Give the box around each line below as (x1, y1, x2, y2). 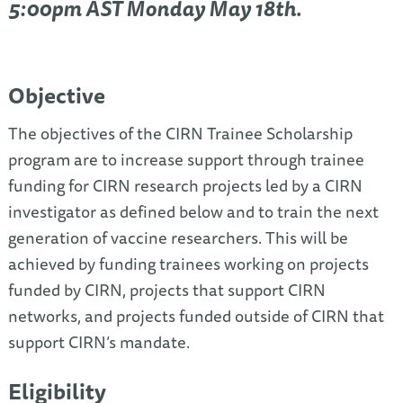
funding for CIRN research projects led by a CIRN (7, 172, 363, 199)
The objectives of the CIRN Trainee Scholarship (7, 120, 353, 147)
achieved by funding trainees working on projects (7, 250, 369, 277)
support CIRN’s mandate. (7, 328, 190, 355)
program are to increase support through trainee (7, 146, 364, 173)
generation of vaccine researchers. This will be (7, 224, 348, 251)
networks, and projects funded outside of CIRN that (7, 302, 384, 329)
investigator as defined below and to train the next (7, 198, 379, 225)
